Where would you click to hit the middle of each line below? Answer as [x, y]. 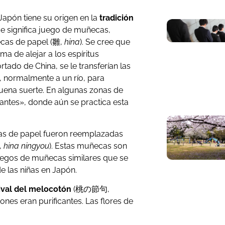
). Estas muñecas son [88, 146]
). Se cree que [105, 42]
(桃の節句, [91, 189]
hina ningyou [27, 146]
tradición [116, 18]
